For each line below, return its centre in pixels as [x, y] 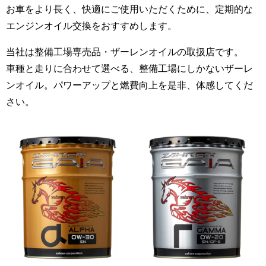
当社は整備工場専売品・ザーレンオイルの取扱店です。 [125, 52]
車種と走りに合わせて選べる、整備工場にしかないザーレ [129, 69]
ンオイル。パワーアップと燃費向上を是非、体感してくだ [129, 85]
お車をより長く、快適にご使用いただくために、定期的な [129, 9]
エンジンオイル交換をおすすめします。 [91, 26]
